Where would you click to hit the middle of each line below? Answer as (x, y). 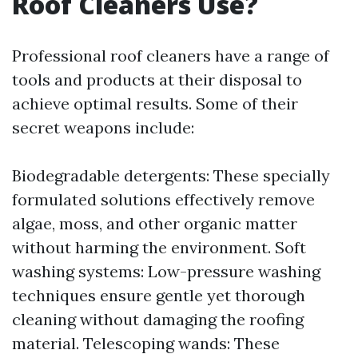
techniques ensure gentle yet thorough (159, 295)
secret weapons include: (103, 127)
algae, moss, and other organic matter (155, 223)
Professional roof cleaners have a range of (171, 56)
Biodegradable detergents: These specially (171, 175)
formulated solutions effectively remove (163, 199)
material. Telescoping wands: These (146, 343)
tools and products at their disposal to (157, 80)
